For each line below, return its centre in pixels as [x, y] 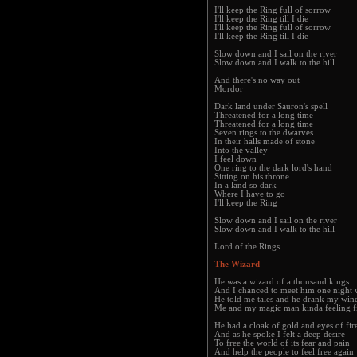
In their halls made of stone [265, 141]
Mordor [229, 89]
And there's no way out [257, 80]
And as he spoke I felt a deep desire [280, 334]
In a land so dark [245, 185]
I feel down [235, 159]
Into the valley [241, 150]
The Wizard [237, 264]
